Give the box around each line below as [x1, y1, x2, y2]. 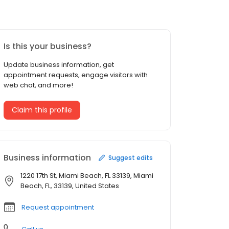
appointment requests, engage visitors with [4, 70, 148, 80]
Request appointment [21, 202, 94, 213]
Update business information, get [4, 60, 114, 70]
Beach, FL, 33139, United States [20, 181, 119, 191]
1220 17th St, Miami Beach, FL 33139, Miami [20, 171, 153, 181]
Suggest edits [108, 153, 153, 162]
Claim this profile [12, 105, 72, 116]
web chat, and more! [4, 80, 73, 90]
